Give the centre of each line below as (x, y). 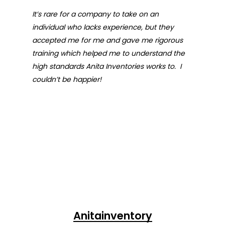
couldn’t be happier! (67, 79)
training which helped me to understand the (108, 53)
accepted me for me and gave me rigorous (107, 40)
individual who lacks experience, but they (103, 27)
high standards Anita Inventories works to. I (107, 66)
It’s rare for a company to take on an (95, 14)
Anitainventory (113, 216)
